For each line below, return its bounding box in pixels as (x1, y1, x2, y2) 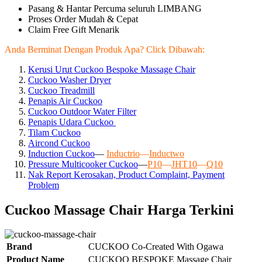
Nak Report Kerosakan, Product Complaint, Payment (28, 169, 225, 180)
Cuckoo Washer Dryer (28, 74, 111, 85)
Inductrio (106, 148, 140, 158)
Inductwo (149, 148, 184, 158)
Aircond (28, 137, 61, 148)
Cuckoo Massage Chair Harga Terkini (5, 202, 234, 218)
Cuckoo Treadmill (28, 85, 95, 95)
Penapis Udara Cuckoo (28, 116, 116, 127)
